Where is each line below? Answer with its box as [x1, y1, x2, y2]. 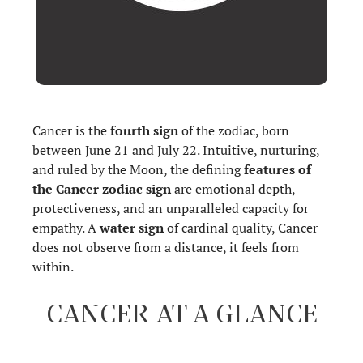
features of [244, 160, 311, 178]
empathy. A [32, 218, 100, 237]
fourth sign [110, 121, 178, 139]
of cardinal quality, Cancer [164, 218, 318, 237]
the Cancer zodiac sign [32, 179, 171, 198]
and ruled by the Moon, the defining [32, 160, 244, 178]
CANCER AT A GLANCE [45, 297, 318, 328]
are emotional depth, [171, 179, 295, 198]
